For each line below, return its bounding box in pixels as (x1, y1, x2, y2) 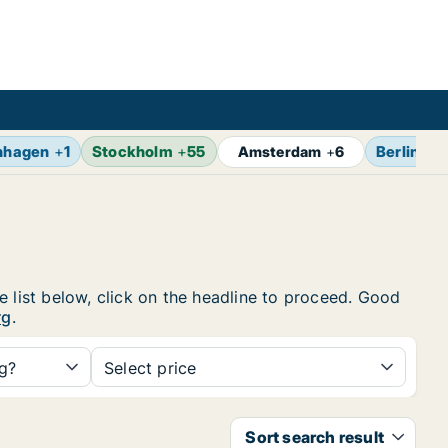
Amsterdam (237, 143, 322, 160)
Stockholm (92, 142, 173, 161)
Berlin (376, 142, 420, 161)
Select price (104, 358, 197, 378)
